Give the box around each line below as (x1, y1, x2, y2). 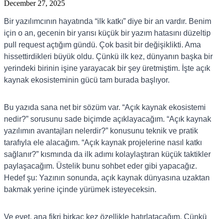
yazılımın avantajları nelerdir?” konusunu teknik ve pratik (4, 126, 198, 135)
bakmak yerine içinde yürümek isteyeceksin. (4, 185, 156, 194)
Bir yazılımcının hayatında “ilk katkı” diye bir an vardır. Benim (4, 17, 211, 25)
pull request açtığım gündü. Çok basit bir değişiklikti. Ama (4, 40, 201, 49)
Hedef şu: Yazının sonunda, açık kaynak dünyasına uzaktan (4, 173, 210, 182)
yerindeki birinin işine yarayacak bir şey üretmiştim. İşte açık (4, 64, 210, 72)
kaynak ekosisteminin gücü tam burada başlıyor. (4, 75, 170, 84)
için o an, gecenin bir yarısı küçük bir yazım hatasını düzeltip (4, 28, 211, 37)
